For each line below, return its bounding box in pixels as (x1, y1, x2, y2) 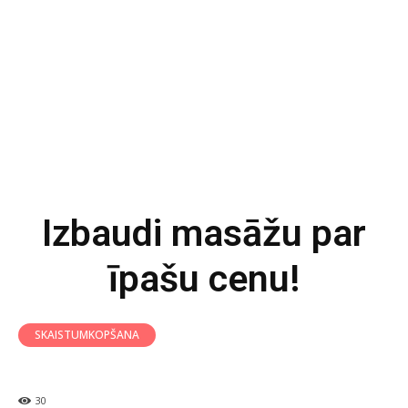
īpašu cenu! (108, 257, 300, 301)
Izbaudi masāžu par (42, 211, 366, 255)
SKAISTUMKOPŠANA (35, 327, 139, 342)
